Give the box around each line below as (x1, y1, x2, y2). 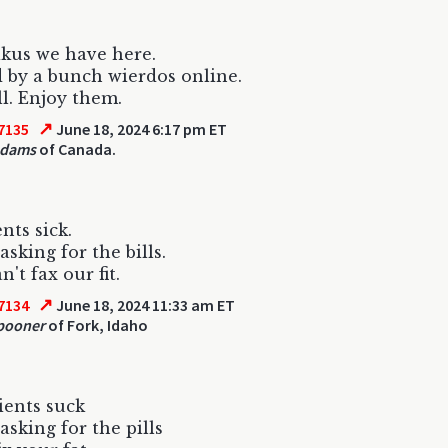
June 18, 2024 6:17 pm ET (53, 119, 228, 139)
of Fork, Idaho (45, 315, 148, 335)
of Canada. (36, 139, 116, 159)
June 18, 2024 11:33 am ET (53, 295, 236, 315)
